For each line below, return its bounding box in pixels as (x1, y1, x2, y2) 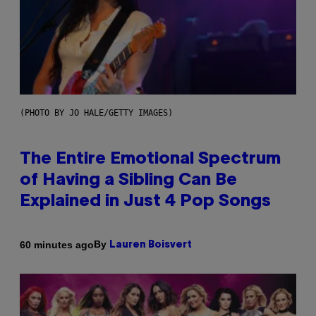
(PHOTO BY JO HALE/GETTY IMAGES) (20, 108, 173, 119)
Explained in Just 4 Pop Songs (20, 194, 271, 210)
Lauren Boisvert (109, 241, 192, 250)
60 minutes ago (20, 238, 94, 250)
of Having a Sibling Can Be (20, 173, 237, 189)
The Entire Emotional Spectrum (20, 152, 281, 168)
